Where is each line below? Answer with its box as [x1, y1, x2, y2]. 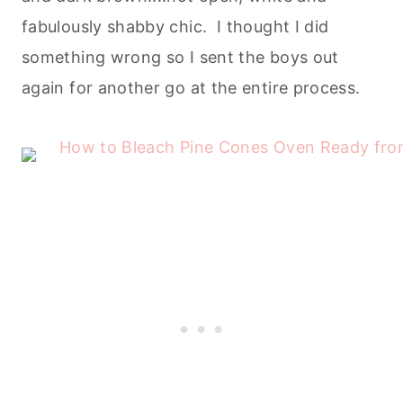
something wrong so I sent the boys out [22, 48, 339, 67]
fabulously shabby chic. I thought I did [22, 17, 329, 37]
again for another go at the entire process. [22, 78, 361, 98]
